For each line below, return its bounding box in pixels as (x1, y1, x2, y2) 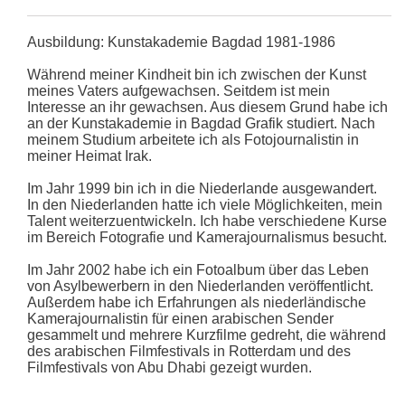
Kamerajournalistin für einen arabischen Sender (27, 310, 334, 326)
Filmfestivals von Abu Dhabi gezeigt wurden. (27, 359, 312, 375)
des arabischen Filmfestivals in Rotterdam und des (27, 343, 351, 359)
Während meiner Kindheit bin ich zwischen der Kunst (27, 66, 366, 82)
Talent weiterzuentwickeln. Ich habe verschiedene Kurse (27, 212, 387, 229)
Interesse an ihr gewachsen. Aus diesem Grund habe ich (27, 99, 388, 115)
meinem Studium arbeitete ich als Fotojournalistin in (27, 131, 359, 147)
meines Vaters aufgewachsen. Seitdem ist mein (27, 82, 330, 99)
